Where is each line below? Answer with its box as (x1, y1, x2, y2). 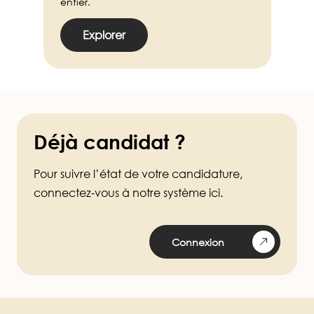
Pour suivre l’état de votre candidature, (34, 167, 243, 182)
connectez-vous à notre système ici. (34, 186, 223, 200)
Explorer (82, 28, 125, 43)
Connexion (172, 235, 224, 248)
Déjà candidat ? (34, 130, 191, 154)
